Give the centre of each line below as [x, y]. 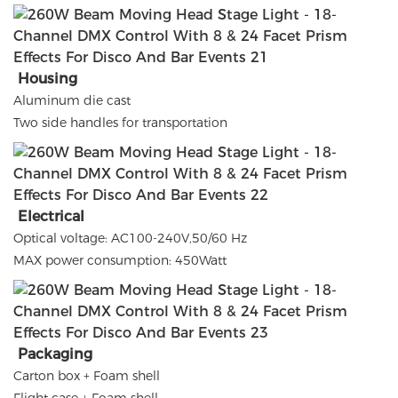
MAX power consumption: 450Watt [120, 260]
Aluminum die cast [72, 100]
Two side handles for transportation [120, 122]
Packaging [55, 354]
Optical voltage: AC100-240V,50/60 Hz [130, 238]
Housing [48, 78]
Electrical [51, 216]
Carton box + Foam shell [87, 375]
